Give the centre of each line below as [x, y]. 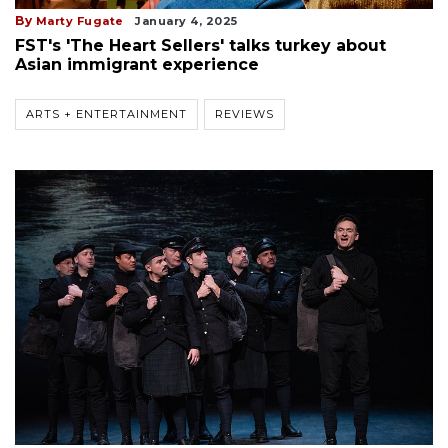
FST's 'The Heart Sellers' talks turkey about [200, 46]
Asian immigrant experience [137, 65]
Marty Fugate [79, 21]
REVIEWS [244, 114]
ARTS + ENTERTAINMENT [106, 114]
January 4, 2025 [186, 21]
